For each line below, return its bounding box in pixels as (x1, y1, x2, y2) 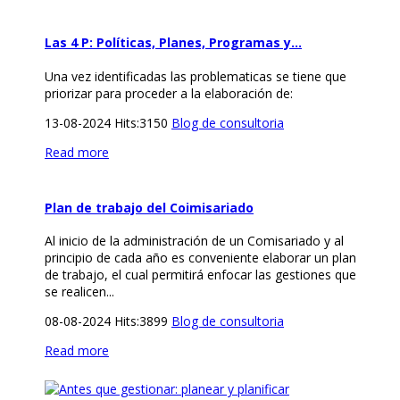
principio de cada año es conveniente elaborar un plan (45, 249, 356, 267)
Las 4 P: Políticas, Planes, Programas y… (45, 34, 302, 52)
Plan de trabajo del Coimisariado (45, 198, 254, 216)
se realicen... (45, 283, 114, 301)
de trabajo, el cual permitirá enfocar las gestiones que (45, 266, 356, 284)
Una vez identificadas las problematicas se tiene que (45, 67, 346, 85)
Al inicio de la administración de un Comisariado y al (45, 232, 344, 250)
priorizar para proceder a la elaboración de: (45, 84, 293, 102)
